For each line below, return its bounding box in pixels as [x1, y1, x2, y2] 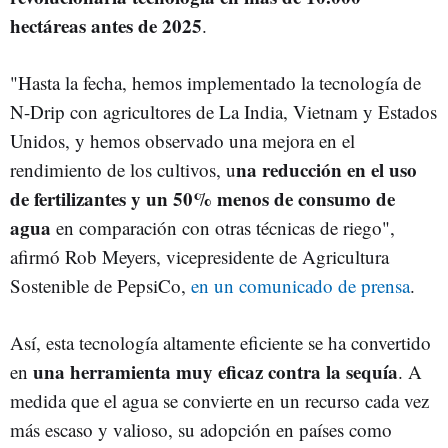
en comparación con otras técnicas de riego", [51, 215, 395, 240]
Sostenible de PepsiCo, [10, 273, 191, 298]
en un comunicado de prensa [191, 273, 410, 298]
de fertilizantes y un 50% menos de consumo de [10, 185, 395, 212]
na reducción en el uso [236, 156, 417, 183]
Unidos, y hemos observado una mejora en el [10, 128, 355, 153]
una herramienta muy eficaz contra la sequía [33, 358, 398, 385]
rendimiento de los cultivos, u [10, 157, 236, 182]
